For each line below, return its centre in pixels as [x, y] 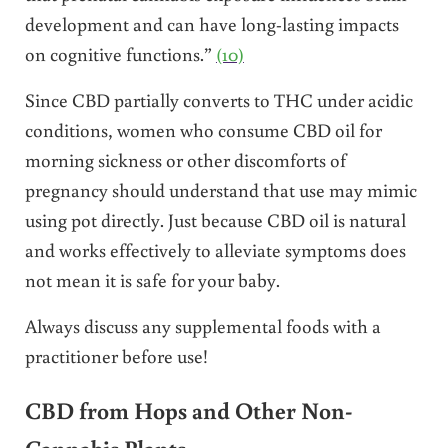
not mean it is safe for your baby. [152, 280]
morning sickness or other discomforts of [185, 160]
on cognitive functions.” [120, 54]
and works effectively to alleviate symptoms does [215, 250]
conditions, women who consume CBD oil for [203, 130]
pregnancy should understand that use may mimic [220, 190]
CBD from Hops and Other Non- [188, 409]
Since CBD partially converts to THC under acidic [218, 100]
